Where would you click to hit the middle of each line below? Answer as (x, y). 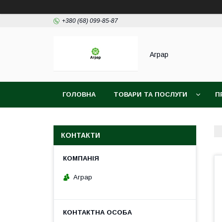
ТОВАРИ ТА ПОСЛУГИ (150, 94)
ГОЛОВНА (79, 94)
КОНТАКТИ (81, 135)
